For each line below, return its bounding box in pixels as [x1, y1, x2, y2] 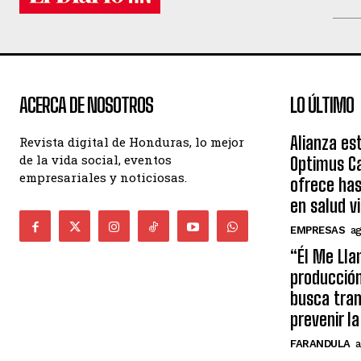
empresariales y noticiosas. [19, 169, 187, 186]
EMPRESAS [290, 224, 345, 237]
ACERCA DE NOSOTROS [19, 93, 153, 118]
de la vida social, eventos [19, 151, 172, 168]
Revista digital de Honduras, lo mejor [19, 134, 244, 151]
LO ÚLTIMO [290, 93, 354, 118]
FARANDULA [290, 338, 351, 351]
